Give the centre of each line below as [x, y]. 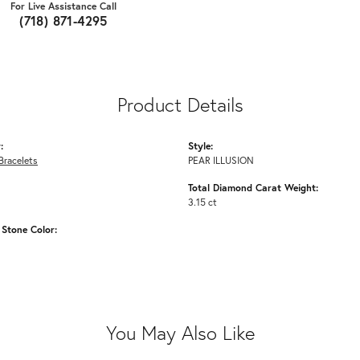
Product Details [180, 105]
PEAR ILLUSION [221, 160]
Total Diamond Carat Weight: [253, 188]
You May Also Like [180, 333]
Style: [200, 146]
